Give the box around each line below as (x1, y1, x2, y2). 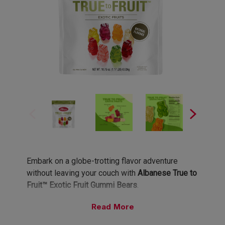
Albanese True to (138, 168, 197, 178)
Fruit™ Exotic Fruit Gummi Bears (27, 180, 137, 190)
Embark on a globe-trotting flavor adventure (27, 156, 178, 166)
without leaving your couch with (27, 168, 138, 178)
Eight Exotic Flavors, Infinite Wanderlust (27, 203, 165, 212)
